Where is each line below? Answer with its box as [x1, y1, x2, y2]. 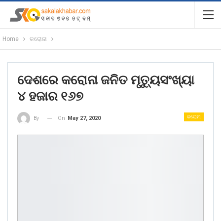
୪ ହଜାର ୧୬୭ [17, 89, 83, 104]
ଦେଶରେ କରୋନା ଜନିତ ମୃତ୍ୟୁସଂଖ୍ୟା [17, 73, 194, 87]
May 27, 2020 [68, 115, 101, 121]
